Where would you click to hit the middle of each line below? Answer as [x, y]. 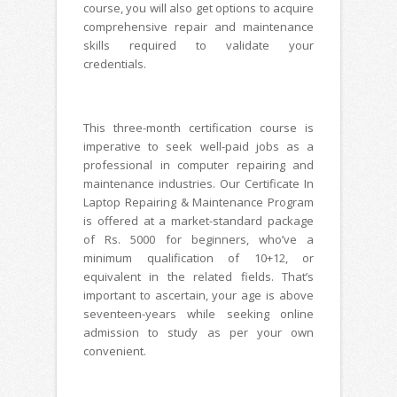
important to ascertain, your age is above [198, 296]
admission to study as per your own [198, 333]
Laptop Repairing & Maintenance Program [198, 202]
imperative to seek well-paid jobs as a [198, 147]
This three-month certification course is [198, 128]
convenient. [116, 351]
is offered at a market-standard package [198, 221]
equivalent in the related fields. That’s [198, 277]
